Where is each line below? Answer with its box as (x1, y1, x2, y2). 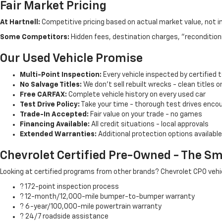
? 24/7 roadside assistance (20, 213, 109, 220)
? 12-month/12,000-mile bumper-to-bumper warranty (20, 193, 195, 200)
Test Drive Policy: (20, 101, 80, 108)
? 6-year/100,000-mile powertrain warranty (20, 203, 162, 210)
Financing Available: (20, 121, 90, 128)
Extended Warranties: (20, 131, 97, 138)
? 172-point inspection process (20, 183, 119, 190)
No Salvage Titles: (20, 81, 82, 88)
